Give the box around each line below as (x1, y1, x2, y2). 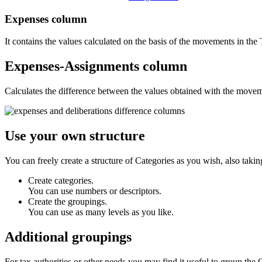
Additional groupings (5, 229, 132, 244)
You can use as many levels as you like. (28, 206, 174, 217)
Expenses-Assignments (5, 58, 143, 74)
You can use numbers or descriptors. (28, 185, 161, 196)
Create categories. (28, 175, 94, 185)
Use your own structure (5, 128, 145, 143)
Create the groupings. (28, 196, 107, 206)
